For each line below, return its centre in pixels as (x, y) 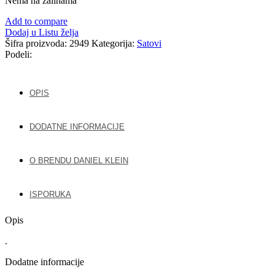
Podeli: (18, 54)
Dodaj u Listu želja (42, 32)
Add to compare (36, 21)
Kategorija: (113, 43)
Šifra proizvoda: (37, 43)
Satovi (149, 43)
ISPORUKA (50, 194)
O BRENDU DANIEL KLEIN (79, 160)
